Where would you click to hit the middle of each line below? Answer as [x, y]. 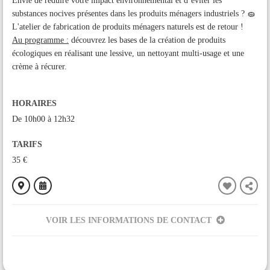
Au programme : [40, 40]
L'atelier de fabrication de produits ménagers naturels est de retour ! [128, 27]
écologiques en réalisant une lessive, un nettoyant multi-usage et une [128, 53]
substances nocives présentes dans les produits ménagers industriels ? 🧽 [135, 13]
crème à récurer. [39, 66]
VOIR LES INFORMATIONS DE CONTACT [128, 221]
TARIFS [27, 144]
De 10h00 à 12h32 [43, 119]
